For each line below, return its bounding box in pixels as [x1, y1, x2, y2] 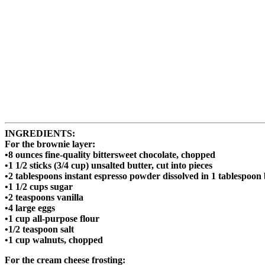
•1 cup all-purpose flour [5, 214, 99, 224]
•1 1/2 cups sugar [5, 182, 73, 192]
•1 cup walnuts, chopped [5, 235, 103, 245]
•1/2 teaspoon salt [5, 224, 74, 235]
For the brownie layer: [5, 139, 95, 150]
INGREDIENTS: [5, 128, 75, 139]
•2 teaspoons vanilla [5, 192, 83, 203]
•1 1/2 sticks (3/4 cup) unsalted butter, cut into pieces [5, 160, 212, 171]
